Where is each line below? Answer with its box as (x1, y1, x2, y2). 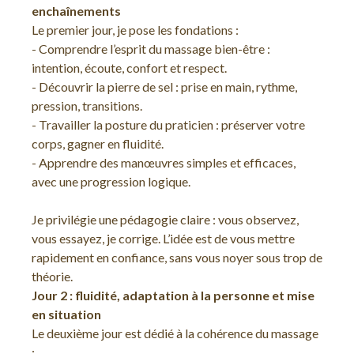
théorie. (32, 269, 73, 284)
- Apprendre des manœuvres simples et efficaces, (32, 155, 296, 170)
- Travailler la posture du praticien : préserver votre (32, 117, 305, 132)
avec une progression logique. (32, 174, 190, 189)
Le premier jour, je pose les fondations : (32, 22, 239, 37)
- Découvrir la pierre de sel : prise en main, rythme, (32, 79, 297, 94)
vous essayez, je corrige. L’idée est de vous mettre (32, 231, 295, 246)
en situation (32, 307, 101, 322)
